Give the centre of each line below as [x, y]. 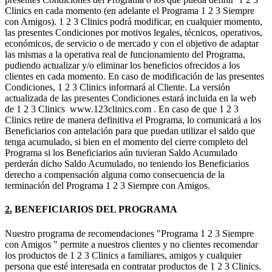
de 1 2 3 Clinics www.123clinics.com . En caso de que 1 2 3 [122, 109]
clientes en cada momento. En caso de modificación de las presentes [134, 76]
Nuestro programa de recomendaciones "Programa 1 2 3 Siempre [129, 233]
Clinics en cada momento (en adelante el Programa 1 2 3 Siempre [130, 11]
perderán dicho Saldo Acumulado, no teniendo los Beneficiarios [127, 164]
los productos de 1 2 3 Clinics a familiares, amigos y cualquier [123, 255]
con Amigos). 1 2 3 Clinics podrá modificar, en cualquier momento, [134, 22]
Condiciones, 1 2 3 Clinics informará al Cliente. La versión [117, 87]
